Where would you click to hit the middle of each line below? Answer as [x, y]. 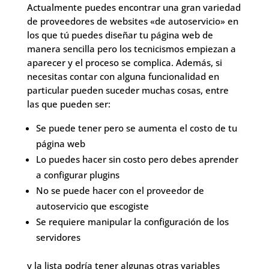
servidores [58, 237]
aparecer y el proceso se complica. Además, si [124, 62]
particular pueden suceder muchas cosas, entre [128, 90]
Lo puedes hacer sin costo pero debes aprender [137, 159]
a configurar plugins [77, 175]
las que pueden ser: [68, 104]
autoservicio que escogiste [92, 206]
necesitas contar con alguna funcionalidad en [123, 76]
